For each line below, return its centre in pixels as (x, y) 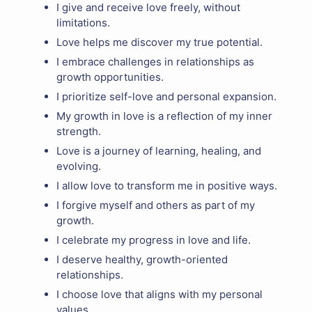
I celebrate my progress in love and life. (154, 240)
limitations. (83, 23)
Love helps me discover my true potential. (159, 42)
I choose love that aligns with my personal (159, 295)
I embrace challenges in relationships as (155, 62)
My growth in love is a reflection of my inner (164, 116)
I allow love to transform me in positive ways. (167, 186)
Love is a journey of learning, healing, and (159, 151)
